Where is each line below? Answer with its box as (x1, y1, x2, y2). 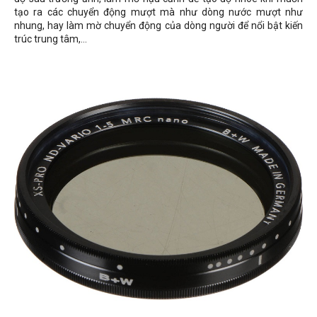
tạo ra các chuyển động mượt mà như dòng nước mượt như (14, 6, 303, 18)
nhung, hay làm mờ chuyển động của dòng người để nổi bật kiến (14, 20, 303, 31)
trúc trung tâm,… (14, 33, 87, 45)
